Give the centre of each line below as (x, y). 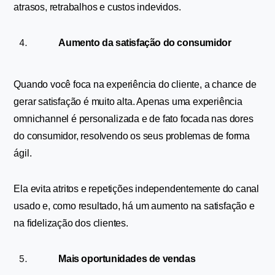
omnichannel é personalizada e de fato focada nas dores (134, 119)
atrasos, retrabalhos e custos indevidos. (97, 7)
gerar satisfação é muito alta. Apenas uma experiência (128, 102)
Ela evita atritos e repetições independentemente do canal (137, 189)
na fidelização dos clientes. (72, 223)
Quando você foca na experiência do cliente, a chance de (135, 84)
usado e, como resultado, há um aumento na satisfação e (134, 206)
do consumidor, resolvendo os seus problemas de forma (132, 136)
